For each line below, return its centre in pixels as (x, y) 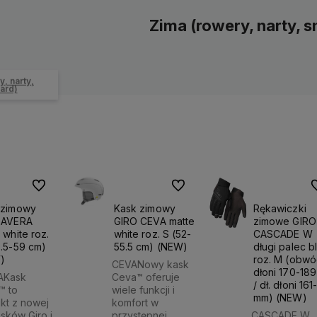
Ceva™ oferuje (146, 277)
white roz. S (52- (152, 234)
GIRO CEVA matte (154, 221)
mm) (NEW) (280, 297)
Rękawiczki (279, 208)
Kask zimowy (144, 208)
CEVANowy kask (151, 265)
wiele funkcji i (144, 290)
